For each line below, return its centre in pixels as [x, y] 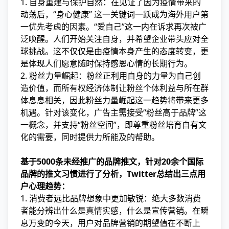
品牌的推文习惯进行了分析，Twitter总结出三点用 [113, 174]
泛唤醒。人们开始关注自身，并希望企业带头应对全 [114, 39]
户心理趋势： [45, 186]
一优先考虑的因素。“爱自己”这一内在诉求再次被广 [113, 27]
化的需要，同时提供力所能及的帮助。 [90, 137]
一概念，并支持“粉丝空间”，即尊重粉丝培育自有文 [113, 125]
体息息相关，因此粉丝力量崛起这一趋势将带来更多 [114, 100]
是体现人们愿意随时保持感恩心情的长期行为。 [106, 63]
